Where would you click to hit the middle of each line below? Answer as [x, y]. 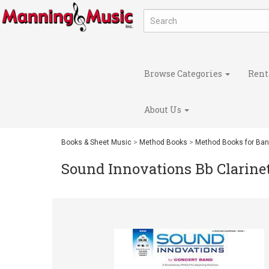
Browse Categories [184, 73]
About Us [164, 109]
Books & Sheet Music [96, 142]
